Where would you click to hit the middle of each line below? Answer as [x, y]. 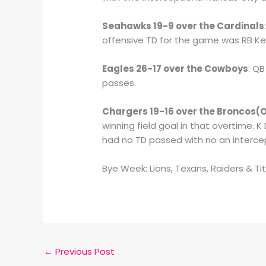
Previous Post [84, 252]
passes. [119, 83]
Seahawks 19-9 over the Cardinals [183, 26]
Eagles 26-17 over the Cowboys [175, 68]
